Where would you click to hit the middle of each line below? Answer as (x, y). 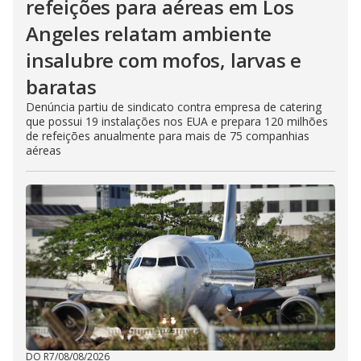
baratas (61, 86)
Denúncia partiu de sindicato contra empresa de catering (174, 106)
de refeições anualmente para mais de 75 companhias (168, 135)
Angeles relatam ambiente (149, 33)
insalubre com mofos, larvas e (164, 60)
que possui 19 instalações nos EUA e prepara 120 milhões (177, 121)
